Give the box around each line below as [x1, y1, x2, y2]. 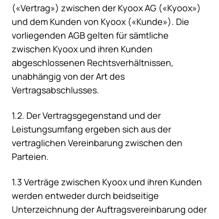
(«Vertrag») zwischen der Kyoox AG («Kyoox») [12, 2, 201, 14]
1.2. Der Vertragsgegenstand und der [12, 109, 161, 122]
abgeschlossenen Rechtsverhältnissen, [12, 57, 174, 69]
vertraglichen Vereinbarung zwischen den [12, 137, 182, 149]
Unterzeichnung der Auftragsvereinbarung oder [12, 203, 207, 216]
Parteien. [12, 151, 49, 163]
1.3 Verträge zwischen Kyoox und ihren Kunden [12, 176, 202, 188]
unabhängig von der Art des [12, 70, 125, 83]
